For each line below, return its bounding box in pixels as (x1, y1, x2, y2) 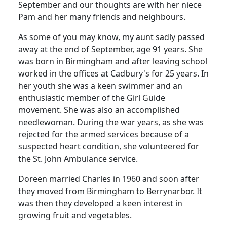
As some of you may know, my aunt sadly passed (18, 31, 205, 43)
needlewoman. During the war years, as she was (18, 116, 204, 128)
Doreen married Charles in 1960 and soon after (18, 173, 199, 184)
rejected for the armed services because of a (18, 128, 189, 140)
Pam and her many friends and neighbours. (18, 11, 185, 22)
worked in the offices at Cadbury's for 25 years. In (18, 67, 209, 79)
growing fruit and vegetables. (18, 209, 132, 221)
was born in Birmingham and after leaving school (18, 55, 207, 67)
